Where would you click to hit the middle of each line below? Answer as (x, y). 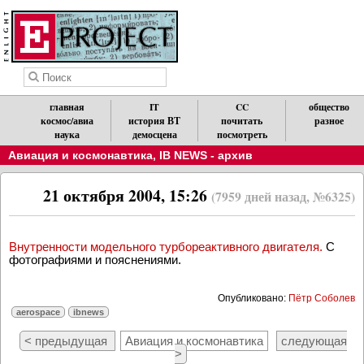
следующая (314, 340)
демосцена (154, 134)
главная (67, 107)
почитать (242, 121)
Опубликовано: (253, 298)
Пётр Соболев (322, 298)
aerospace (38, 312)
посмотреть (242, 134)
